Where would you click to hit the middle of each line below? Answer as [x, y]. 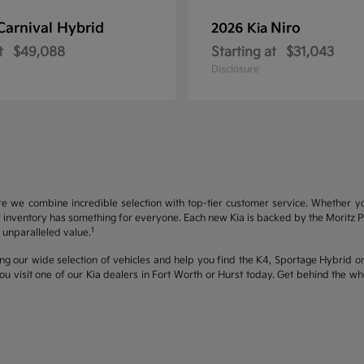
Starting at [244, 52]
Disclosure [235, 69]
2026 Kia [241, 29]
